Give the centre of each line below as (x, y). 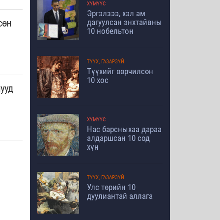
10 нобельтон (110, 31)
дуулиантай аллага (120, 196)
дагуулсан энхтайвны (124, 22)
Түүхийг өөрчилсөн (120, 71)
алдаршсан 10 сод (118, 138)
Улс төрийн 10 (111, 187)
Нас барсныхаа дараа (124, 129)
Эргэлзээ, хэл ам (116, 13)
